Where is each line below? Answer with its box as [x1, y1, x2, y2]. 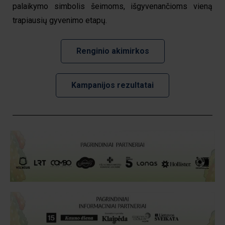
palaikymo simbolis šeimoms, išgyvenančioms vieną [13, 1, 212, 11]
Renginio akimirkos [76, 46, 149, 56]
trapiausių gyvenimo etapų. [13, 15, 107, 25]
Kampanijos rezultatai [71, 80, 154, 90]
